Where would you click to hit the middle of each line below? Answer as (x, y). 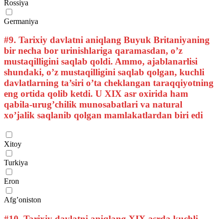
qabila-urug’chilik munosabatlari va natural (93, 105)
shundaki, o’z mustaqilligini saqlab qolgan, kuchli (104, 72)
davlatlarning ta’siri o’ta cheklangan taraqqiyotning (109, 83)
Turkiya (16, 162)
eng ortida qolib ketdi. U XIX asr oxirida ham (96, 94)
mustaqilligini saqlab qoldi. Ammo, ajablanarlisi (101, 62)
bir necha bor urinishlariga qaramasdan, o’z (93, 51)
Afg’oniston (22, 199)
